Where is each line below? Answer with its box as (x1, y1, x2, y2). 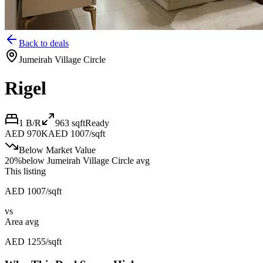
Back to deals (19, 38, 69, 48)
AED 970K (5, 128, 48, 139)
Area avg (5, 216, 39, 227)
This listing (5, 166, 46, 176)
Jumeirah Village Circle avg (47, 155, 150, 166)
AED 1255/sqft (5, 236, 62, 247)
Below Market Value (19, 144, 96, 155)
